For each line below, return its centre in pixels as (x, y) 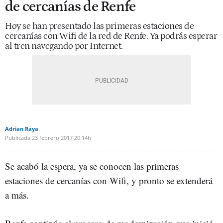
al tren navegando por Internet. (64, 46)
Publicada (18, 138)
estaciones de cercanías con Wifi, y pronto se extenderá (109, 180)
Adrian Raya (22, 129)
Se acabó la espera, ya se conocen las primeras (92, 166)
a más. (17, 195)
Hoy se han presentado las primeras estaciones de (99, 26)
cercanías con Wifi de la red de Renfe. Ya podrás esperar (111, 36)
